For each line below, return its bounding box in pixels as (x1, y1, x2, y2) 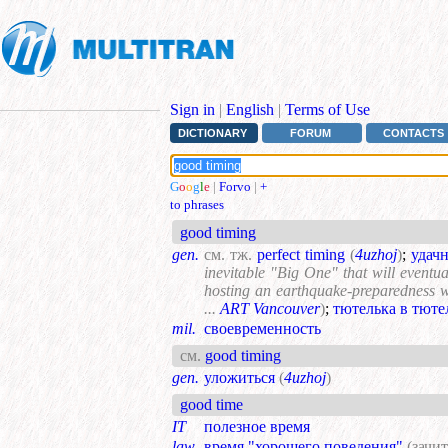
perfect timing (251, 246, 345, 264)
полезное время (204, 418, 310, 436)
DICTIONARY (177, 127, 247, 140)
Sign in (170, 101, 215, 118)
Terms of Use (285, 101, 370, 118)
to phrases (170, 197, 224, 213)
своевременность (204, 320, 321, 338)
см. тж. (204, 246, 252, 264)
